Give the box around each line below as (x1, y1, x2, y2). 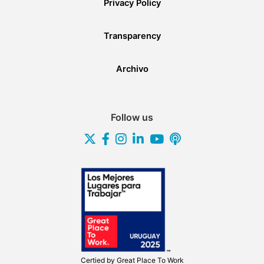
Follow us (111, 111, 153, 123)
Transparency (103, 31, 161, 41)
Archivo (115, 64, 148, 74)
